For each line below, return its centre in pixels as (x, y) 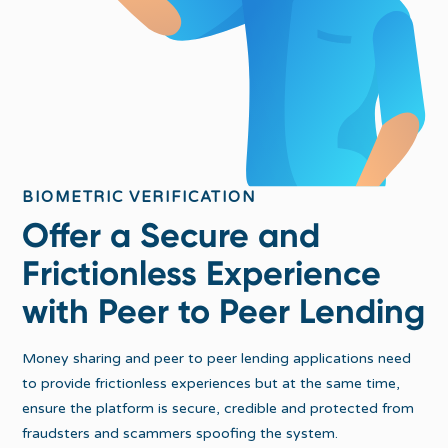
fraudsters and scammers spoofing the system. (180, 433)
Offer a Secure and (171, 235)
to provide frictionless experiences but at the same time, (211, 383)
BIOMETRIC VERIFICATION (139, 196)
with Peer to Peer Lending (224, 311)
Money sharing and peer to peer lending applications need (217, 358)
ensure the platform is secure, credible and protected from (218, 408)
